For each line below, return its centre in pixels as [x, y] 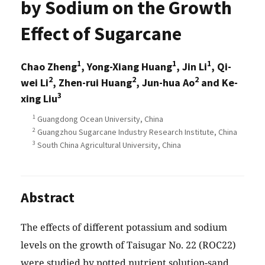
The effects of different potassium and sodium [124, 227]
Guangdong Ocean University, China [99, 119]
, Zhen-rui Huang [92, 83]
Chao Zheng [49, 67]
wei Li [35, 83]
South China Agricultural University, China [108, 145]
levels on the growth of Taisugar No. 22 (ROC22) [128, 245]
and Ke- [218, 83]
